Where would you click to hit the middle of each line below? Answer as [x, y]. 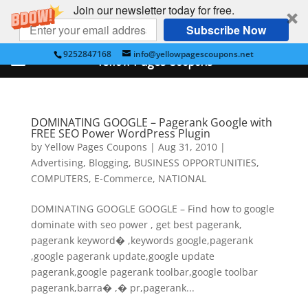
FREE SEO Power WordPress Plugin [120, 133]
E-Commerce [123, 178]
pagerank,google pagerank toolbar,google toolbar [144, 272]
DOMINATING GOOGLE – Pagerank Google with [151, 122]
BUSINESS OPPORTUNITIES [195, 163]
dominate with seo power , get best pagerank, [136, 224]
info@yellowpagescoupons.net [194, 54]
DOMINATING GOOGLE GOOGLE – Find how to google [152, 209]
